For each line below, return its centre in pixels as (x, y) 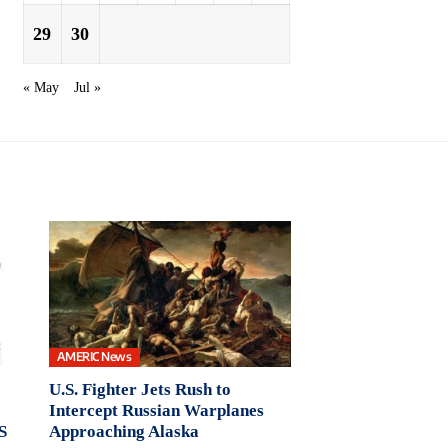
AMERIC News (94, 357)
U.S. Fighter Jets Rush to (139, 389)
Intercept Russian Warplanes (156, 410)
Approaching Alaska (123, 431)
